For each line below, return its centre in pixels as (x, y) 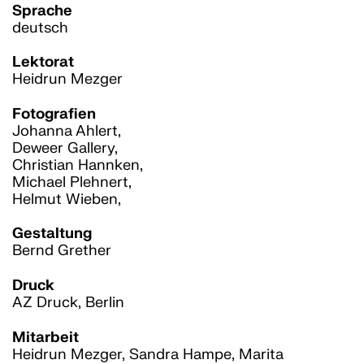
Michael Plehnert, (72, 182)
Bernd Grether (62, 251)
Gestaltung (52, 234)
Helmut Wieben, (67, 199)
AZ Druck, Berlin (68, 303)
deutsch (40, 28)
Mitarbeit (45, 337)
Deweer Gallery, (65, 148)
